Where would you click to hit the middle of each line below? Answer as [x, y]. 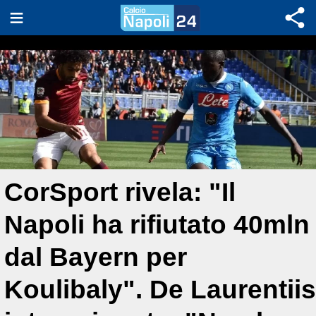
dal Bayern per [96, 257]
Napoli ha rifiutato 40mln [157, 225]
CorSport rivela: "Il [120, 192]
